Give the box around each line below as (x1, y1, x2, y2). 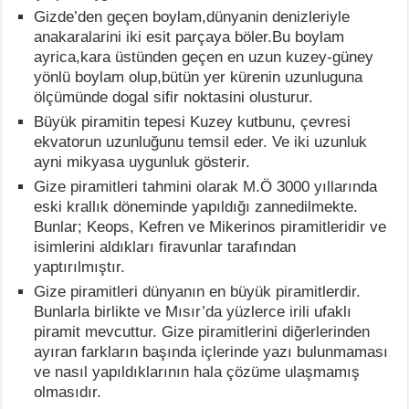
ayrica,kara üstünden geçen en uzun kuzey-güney (34, 48, 374, 67)
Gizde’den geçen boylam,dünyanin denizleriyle (34, 8, 351, 26)
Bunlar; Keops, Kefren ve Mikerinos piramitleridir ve (34, 218, 387, 236)
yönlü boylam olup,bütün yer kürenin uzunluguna (34, 68, 363, 87)
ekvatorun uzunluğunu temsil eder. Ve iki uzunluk (34, 133, 368, 152)
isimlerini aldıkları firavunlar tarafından (34, 238, 297, 257)
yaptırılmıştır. (34, 258, 126, 277)
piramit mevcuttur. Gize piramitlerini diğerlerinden (34, 323, 371, 341)
